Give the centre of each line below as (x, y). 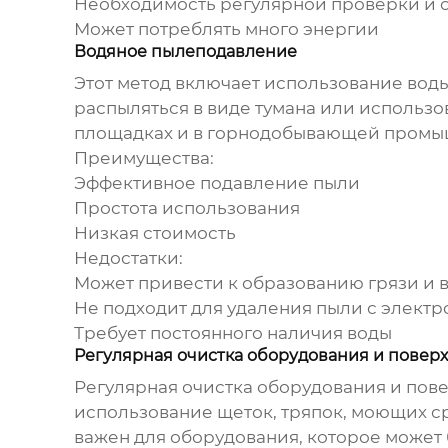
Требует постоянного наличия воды (232, 333)
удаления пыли (294, 308)
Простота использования (186, 208)
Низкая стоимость (154, 233)
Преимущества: (143, 158)
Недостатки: (128, 258)
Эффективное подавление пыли (216, 183)
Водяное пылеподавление (185, 52)
